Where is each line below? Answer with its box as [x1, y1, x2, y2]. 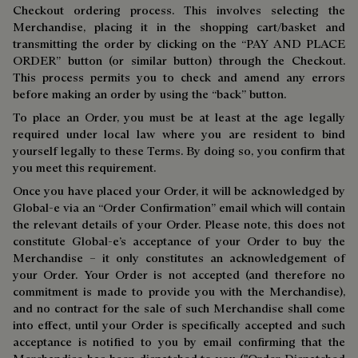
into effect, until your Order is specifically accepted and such [13, 317, 345, 332]
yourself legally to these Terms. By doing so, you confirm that [13, 143, 345, 158]
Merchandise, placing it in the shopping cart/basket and [13, 19, 345, 34]
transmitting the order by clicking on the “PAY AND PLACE [13, 36, 345, 51]
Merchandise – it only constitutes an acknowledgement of [13, 250, 345, 265]
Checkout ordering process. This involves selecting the [13, 2, 345, 18]
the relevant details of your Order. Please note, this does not [13, 217, 345, 232]
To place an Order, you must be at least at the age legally [13, 109, 345, 125]
